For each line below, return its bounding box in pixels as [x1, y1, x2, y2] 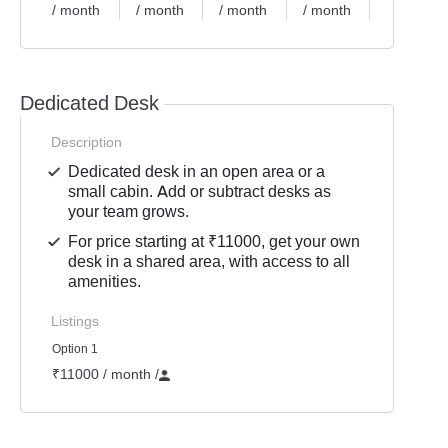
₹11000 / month [52, 364, 155, 383]
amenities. [68, 270, 142, 292]
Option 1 [52, 340, 98, 357]
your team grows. [68, 200, 190, 222]
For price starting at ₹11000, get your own [68, 230, 361, 252]
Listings [51, 311, 99, 330]
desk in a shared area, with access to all [68, 250, 351, 272]
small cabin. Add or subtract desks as [68, 180, 332, 202]
